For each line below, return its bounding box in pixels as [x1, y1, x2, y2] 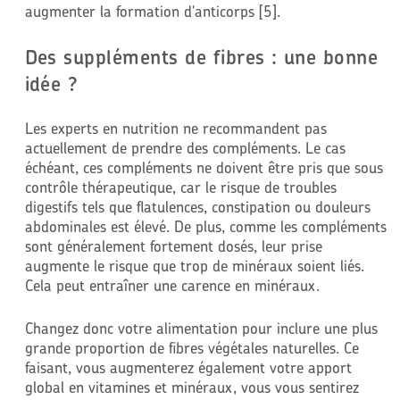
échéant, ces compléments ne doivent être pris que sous [24, 158, 383, 178]
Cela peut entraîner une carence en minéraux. [24, 276, 320, 296]
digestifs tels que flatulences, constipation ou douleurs [24, 197, 371, 217]
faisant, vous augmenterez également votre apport [24, 357, 352, 377]
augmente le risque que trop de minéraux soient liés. [24, 256, 364, 276]
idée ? [24, 71, 79, 97]
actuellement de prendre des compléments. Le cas [24, 138, 346, 158]
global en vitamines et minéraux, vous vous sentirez [24, 377, 359, 396]
